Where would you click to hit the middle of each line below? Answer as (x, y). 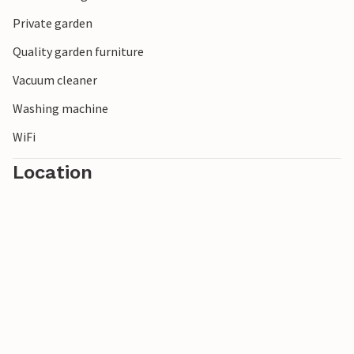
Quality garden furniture (78, 51)
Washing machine (60, 108)
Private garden (53, 23)
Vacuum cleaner (55, 80)
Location (53, 172)
